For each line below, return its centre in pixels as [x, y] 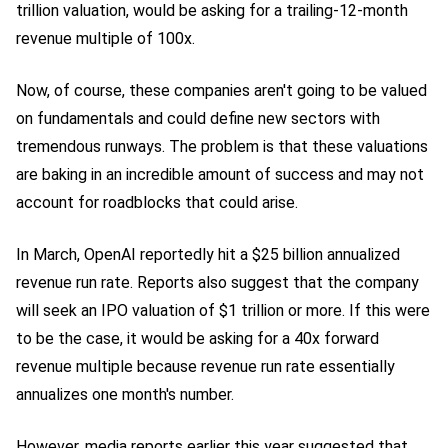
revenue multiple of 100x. [105, 38]
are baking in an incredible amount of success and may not [220, 174]
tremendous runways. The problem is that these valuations [222, 146]
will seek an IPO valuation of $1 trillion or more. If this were [223, 310]
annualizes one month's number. [125, 394]
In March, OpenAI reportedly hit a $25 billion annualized [208, 254]
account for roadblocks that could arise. [157, 202]
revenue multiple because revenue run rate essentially [205, 366]
